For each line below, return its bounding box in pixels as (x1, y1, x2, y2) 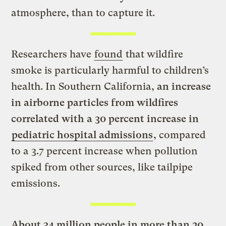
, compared (153, 129, 206, 141)
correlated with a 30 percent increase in (11, 112, 199, 125)
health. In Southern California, (11, 80, 157, 92)
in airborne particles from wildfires (11, 96, 179, 108)
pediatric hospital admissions (12, 129, 153, 141)
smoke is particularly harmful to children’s (11, 64, 209, 76)
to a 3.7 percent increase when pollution (11, 145, 198, 157)
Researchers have (11, 48, 94, 60)
